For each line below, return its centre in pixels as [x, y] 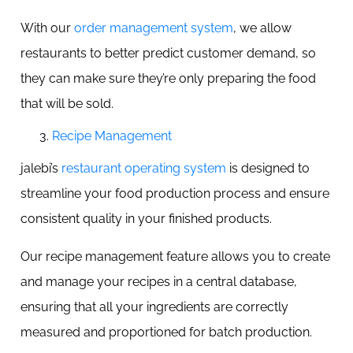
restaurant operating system [144, 168]
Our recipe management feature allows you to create [175, 256]
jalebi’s [41, 168]
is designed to [268, 168]
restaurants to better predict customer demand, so [168, 53]
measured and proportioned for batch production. [168, 332]
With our [47, 28]
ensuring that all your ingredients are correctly [154, 307]
